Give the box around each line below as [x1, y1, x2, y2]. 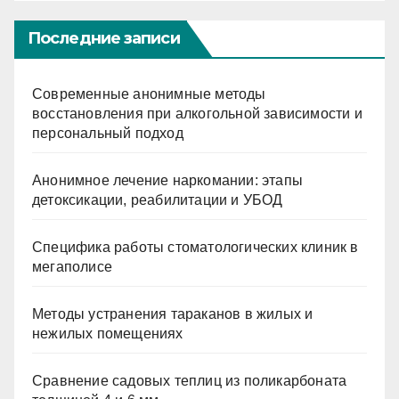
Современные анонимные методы [32, 85, 266, 102]
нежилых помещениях [32, 325, 183, 341]
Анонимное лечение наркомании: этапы [32, 172, 303, 188]
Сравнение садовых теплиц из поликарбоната [32, 372, 347, 388]
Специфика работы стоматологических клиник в [32, 239, 359, 255]
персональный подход [32, 125, 183, 141]
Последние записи [28, 28, 180, 48]
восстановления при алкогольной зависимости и [32, 105, 362, 121]
